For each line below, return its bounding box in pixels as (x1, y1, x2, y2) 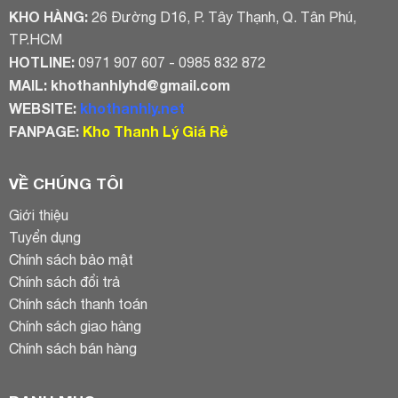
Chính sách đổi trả (8, 274, 120, 291)
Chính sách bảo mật (8, 251, 133, 268)
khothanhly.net (79, 99, 185, 116)
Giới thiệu (8, 207, 68, 224)
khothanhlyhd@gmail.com (46, 76, 230, 93)
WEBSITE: (8, 99, 80, 116)
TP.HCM (8, 30, 62, 47)
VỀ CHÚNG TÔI (8, 174, 123, 194)
